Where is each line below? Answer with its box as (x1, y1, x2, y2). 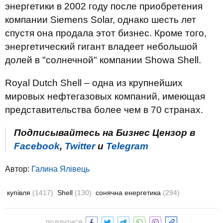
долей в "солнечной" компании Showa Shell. (5, 55, 201, 65)
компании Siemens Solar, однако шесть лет (5, 14, 196, 25)
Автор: (5, 165, 31, 173)
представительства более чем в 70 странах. (5, 105, 203, 115)
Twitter (65, 141, 95, 151)
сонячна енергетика (96, 189, 163, 197)
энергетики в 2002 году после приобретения (5, 1, 203, 11)
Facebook (14, 141, 60, 151)
